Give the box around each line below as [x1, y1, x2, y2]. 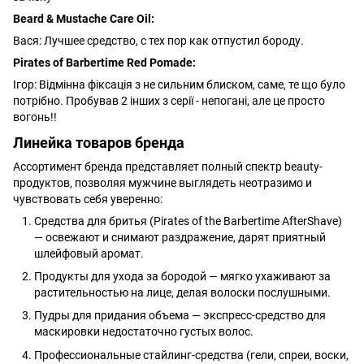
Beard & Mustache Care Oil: [13, 11, 154, 25]
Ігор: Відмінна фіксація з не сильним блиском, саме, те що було [13, 77, 345, 91]
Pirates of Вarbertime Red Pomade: [13, 55, 196, 69]
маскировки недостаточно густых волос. [34, 325, 253, 339]
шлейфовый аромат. [34, 246, 144, 260]
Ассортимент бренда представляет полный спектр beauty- [13, 159, 323, 173]
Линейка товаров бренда [13, 134, 184, 152]
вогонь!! [13, 110, 57, 123]
